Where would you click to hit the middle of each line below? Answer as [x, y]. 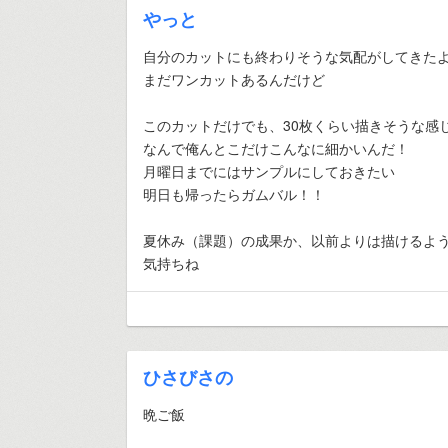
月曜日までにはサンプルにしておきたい [269, 171]
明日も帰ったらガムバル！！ [234, 194]
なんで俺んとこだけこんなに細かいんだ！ [276, 148]
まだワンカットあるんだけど [234, 79]
